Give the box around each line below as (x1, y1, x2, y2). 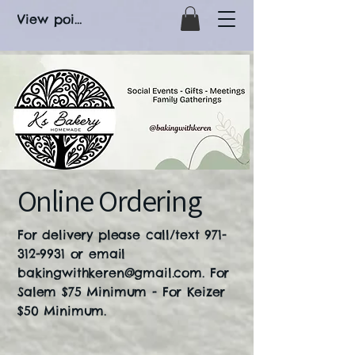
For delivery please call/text (17, 227, 205, 243)
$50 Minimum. (17, 303, 107, 319)
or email (64, 246, 126, 262)
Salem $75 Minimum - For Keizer (17, 284, 226, 300)
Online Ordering (17, 181, 201, 221)
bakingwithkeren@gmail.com (17, 265, 202, 281)
